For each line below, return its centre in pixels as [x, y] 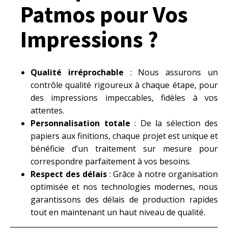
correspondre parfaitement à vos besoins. [111, 161]
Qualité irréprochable [77, 72]
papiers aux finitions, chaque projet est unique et [124, 136]
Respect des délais [69, 174]
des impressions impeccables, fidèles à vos [124, 98]
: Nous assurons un [171, 72]
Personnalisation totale [80, 123]
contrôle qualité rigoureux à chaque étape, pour [124, 85]
